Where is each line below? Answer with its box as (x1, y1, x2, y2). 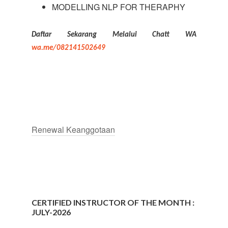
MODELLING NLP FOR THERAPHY (52, 1, 186, 13)
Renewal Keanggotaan (32, 124, 116, 136)
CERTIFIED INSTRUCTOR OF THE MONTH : (32, 197, 195, 208)
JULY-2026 (32, 207, 71, 217)
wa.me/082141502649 (32, 44, 106, 52)
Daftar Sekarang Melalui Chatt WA (32, 31, 196, 39)
